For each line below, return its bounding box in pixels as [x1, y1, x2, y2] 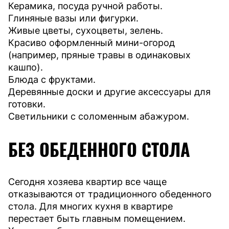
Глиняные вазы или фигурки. [8, 12, 139, 24]
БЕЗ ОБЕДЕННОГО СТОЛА [8, 135, 190, 162]
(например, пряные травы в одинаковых [8, 49, 191, 60]
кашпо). [8, 61, 43, 73]
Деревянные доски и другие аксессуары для [8, 86, 211, 97]
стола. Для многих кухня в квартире [8, 200, 173, 212]
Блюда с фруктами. [8, 74, 96, 85]
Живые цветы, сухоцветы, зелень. [8, 25, 163, 36]
